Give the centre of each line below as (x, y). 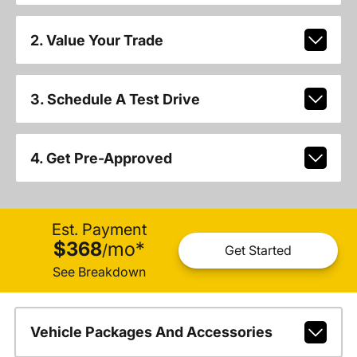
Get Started (258, 251)
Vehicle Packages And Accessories (151, 332)
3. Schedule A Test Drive (115, 99)
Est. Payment (99, 229)
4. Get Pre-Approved (101, 158)
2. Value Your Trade (96, 40)
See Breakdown (99, 271)
